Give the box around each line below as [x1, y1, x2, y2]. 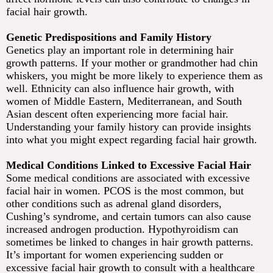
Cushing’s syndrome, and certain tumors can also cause [6, 210, 251, 223]
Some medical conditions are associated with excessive [6, 172, 250, 185]
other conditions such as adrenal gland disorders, [6, 197, 222, 210]
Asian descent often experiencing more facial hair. [6, 108, 229, 121]
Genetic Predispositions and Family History [6, 31, 211, 44]
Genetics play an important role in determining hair [6, 44, 233, 57]
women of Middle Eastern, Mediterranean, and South [6, 95, 242, 108]
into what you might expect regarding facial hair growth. [6, 133, 257, 146]
